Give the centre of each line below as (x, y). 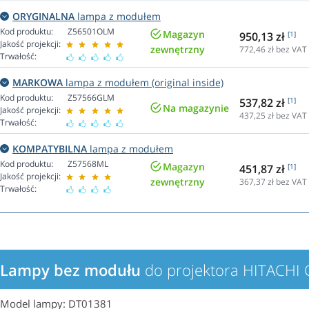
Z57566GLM (91, 98)
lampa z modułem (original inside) (143, 83)
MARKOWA (38, 83)
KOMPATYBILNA (50, 149)
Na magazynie (196, 108)
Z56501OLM (91, 32)
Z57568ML (88, 164)
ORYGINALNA (43, 17)
